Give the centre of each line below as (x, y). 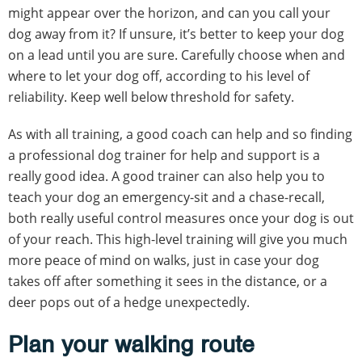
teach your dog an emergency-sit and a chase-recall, (166, 198)
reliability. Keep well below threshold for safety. (151, 97)
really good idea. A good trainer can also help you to (166, 177)
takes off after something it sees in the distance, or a (168, 282)
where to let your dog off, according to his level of (159, 76)
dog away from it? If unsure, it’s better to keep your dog (176, 34)
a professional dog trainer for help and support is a (164, 156)
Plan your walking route (131, 345)
